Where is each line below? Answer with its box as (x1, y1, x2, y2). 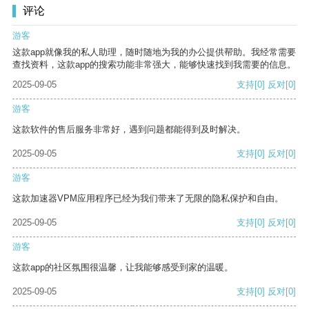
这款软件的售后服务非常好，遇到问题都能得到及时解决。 (12, 124, 246, 135)
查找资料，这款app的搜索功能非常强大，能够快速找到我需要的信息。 (12, 59, 296, 70)
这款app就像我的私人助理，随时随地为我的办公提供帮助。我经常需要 (12, 47, 296, 58)
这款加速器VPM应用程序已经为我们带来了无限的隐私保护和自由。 (12, 193, 283, 204)
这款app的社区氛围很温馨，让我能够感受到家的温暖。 (12, 262, 233, 273)
